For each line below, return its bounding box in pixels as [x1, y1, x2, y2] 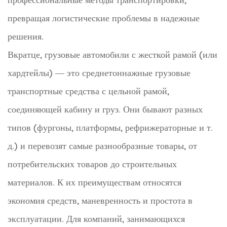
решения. [8, 30, 44, 42]
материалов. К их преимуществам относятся [8, 176, 181, 188]
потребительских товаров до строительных [8, 158, 177, 170]
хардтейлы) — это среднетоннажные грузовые [8, 66, 191, 79]
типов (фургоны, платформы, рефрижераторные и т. [8, 121, 213, 133]
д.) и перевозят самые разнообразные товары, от [8, 139, 197, 152]
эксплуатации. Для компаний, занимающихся [8, 212, 185, 224]
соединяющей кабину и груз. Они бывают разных [8, 103, 203, 115]
